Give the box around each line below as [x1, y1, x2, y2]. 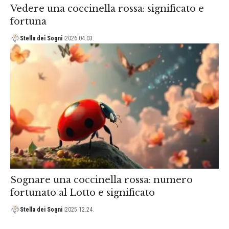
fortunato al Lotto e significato [10, 187, 155, 198]
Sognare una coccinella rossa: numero [10, 174, 193, 186]
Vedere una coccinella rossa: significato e [10, 3, 204, 14]
